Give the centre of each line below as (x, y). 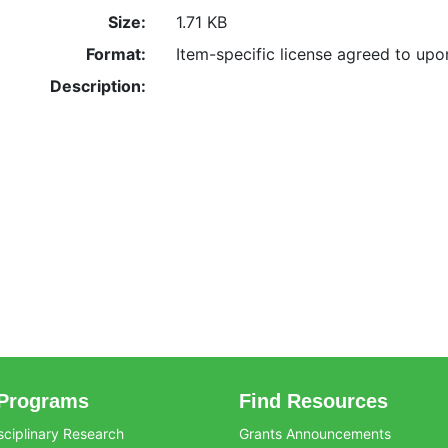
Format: (115, 54)
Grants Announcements (315, 434)
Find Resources (313, 401)
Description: (97, 86)
